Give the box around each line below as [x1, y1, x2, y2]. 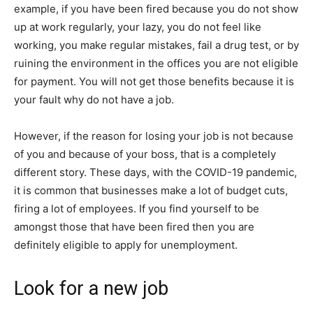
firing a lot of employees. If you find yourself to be [14, 202, 259, 216]
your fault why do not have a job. [14, 93, 174, 107]
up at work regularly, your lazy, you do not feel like [14, 20, 261, 34]
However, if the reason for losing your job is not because [14, 129, 293, 143]
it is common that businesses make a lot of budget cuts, [14, 184, 288, 198]
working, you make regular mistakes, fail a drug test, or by [14, 38, 299, 52]
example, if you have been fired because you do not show [14, 2, 298, 16]
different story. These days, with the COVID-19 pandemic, [14, 166, 297, 180]
